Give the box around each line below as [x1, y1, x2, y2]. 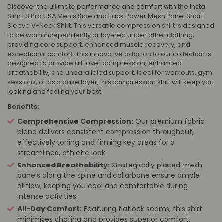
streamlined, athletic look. [17, 147, 107, 158]
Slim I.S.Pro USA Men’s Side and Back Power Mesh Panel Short [7, 11, 203, 21]
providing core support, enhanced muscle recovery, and [7, 39, 190, 49]
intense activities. [17, 191, 78, 201]
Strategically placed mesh [110, 160, 202, 170]
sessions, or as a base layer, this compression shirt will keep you [7, 77, 214, 87]
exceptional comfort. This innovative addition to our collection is [7, 49, 211, 58]
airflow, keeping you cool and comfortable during [17, 180, 188, 191]
